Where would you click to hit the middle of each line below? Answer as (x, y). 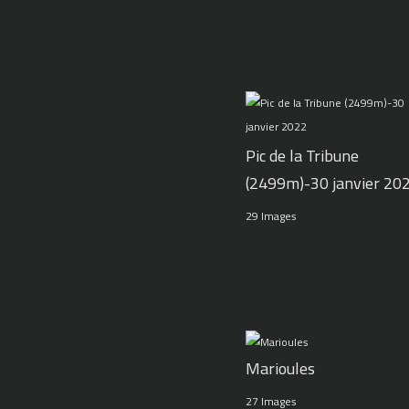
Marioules (280, 369)
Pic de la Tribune (302, 156)
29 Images (271, 216)
